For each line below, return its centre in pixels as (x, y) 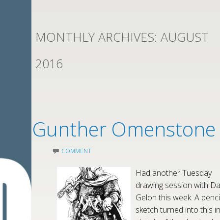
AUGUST (185, 37)
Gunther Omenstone (124, 129)
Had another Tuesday (174, 173)
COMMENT (77, 151)
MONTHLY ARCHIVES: (98, 37)
